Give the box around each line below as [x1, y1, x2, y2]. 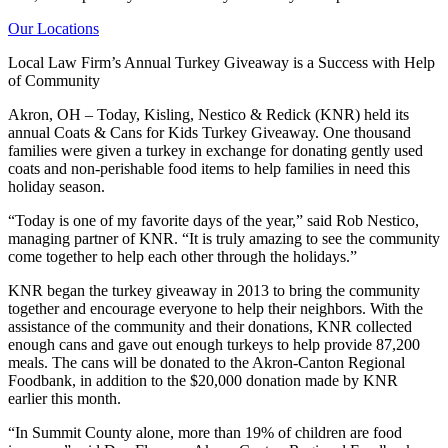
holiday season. [8, 177, 105, 195]
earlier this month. [8, 389, 121, 407]
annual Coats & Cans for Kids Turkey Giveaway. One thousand [8, 123, 411, 141]
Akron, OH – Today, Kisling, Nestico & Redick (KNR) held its [8, 105, 409, 123]
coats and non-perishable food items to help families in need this [8, 159, 410, 177]
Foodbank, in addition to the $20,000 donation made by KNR [8, 371, 398, 389]
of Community [8, 71, 100, 89]
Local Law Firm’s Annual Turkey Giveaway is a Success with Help [8, 53, 435, 71]
